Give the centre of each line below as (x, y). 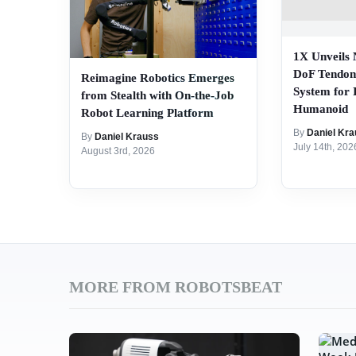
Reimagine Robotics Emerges (158, 78)
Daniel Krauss (127, 137)
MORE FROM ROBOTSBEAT (176, 287)
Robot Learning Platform (147, 113)
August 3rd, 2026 (118, 151)
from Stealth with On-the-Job (157, 96)
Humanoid (320, 109)
